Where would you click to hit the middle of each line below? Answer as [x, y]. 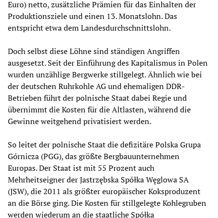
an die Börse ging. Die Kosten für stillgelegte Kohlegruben [107, 203]
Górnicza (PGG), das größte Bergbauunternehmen [94, 156]
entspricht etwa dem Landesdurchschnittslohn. [89, 27]
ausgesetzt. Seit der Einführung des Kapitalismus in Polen [108, 63]
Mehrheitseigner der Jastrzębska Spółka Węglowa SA [98, 179]
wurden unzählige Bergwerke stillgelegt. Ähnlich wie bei [105, 74]
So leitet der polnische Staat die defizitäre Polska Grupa [104, 144]
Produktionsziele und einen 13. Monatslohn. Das [92, 16]
